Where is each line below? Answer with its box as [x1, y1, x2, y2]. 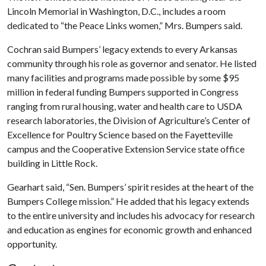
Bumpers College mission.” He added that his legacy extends [7, 195, 249, 207]
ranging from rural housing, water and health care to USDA [7, 100, 242, 112]
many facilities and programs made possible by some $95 [7, 71, 239, 83]
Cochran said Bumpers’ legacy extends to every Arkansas [7, 43, 237, 55]
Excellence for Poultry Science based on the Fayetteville [7, 128, 233, 140]
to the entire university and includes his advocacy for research [7, 209, 255, 221]
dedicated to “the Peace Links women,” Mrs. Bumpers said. [7, 19, 242, 31]
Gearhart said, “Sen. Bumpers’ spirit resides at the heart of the [7, 180, 254, 192]
